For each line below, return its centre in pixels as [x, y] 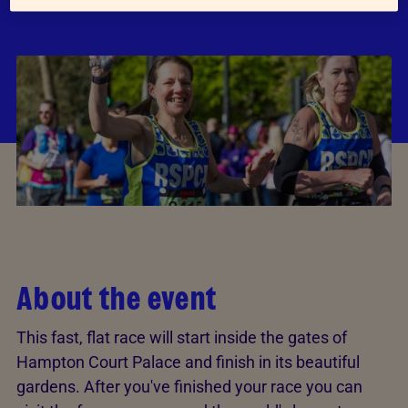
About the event [117, 299]
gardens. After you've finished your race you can [189, 387]
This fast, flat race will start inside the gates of [182, 338]
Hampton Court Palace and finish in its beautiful [188, 362]
